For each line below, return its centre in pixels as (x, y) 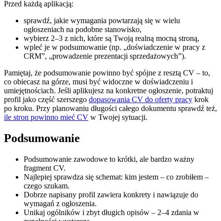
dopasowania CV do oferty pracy (141, 100)
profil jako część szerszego (46, 100)
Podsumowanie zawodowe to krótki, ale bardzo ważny (109, 159)
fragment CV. (45, 168)
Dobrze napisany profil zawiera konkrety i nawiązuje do (111, 195)
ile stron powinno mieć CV (46, 117)
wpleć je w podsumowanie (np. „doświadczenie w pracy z (114, 47)
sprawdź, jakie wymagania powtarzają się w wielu (102, 21)
